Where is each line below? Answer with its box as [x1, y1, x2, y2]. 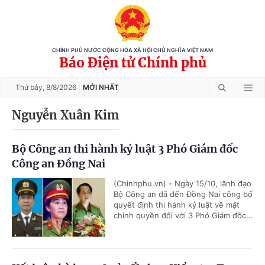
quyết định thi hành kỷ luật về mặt [114, 200, 240, 209]
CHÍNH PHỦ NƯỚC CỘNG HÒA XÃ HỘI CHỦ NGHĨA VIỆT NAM [52, 47, 213, 53]
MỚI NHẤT [83, 83, 119, 92]
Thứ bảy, [15, 83, 46, 92]
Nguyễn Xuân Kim [12, 108, 119, 122]
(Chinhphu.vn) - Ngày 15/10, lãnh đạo [114, 179, 251, 188]
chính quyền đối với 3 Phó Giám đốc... [114, 211, 253, 220]
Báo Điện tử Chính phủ [59, 54, 206, 71]
